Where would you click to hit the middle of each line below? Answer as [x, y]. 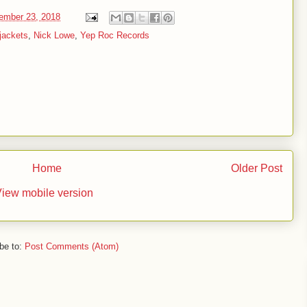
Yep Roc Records [115, 35]
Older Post [257, 168]
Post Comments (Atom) [72, 247]
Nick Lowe [54, 35]
